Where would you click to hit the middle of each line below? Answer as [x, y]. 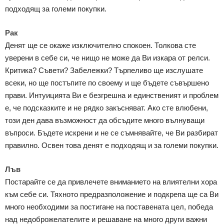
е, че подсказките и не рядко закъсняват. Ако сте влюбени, [106, 108]
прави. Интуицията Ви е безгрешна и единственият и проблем [112, 95]
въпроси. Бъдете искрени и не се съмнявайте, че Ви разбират [111, 133]
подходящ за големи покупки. [56, 9]
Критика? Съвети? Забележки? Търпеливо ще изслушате [104, 70]
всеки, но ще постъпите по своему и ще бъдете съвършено [107, 83]
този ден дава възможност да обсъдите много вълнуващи [105, 120]
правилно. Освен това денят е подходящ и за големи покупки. [112, 145]
